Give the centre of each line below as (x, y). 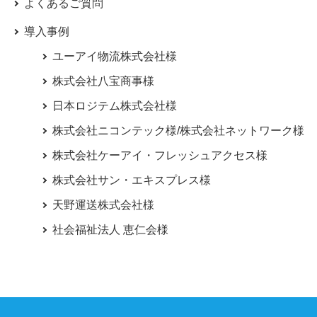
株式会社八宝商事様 (103, 81)
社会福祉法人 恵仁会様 (110, 230)
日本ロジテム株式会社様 (114, 106)
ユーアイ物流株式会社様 (114, 56)
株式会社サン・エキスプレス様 (131, 180)
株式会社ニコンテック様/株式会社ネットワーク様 (178, 131)
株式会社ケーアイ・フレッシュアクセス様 (160, 155)
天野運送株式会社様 (103, 205)
